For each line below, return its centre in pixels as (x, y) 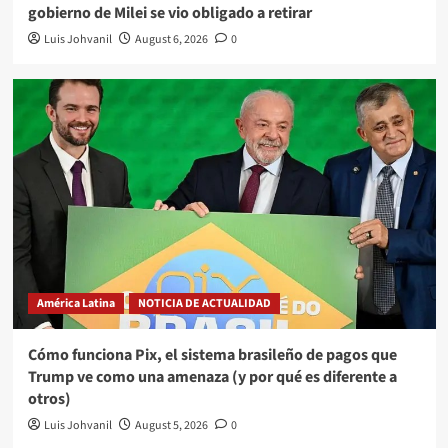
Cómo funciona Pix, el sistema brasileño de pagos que (212, 354)
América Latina (75, 303)
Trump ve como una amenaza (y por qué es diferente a (212, 376)
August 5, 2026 (171, 425)
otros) (49, 398)
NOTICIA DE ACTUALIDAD (204, 303)
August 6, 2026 (171, 39)
